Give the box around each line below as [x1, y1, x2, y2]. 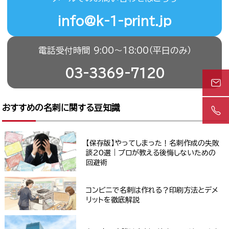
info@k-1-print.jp [58, 14, 171, 27]
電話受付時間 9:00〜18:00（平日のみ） [38, 45, 191, 55]
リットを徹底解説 [86, 196, 140, 203]
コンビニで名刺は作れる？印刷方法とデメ [86, 186, 219, 194]
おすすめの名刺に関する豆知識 [2, 103, 121, 112]
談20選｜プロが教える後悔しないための [86, 149, 216, 157]
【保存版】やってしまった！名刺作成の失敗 [86, 140, 220, 147]
